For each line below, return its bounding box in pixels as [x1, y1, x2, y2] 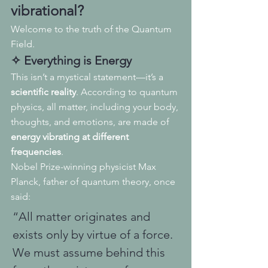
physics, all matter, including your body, [11, 101, 181, 113]
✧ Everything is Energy [11, 53, 132, 68]
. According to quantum [76, 86, 180, 98]
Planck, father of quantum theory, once [11, 176, 178, 188]
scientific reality [11, 86, 76, 98]
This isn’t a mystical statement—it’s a [11, 71, 166, 83]
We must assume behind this [13, 245, 168, 260]
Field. [11, 38, 35, 50]
